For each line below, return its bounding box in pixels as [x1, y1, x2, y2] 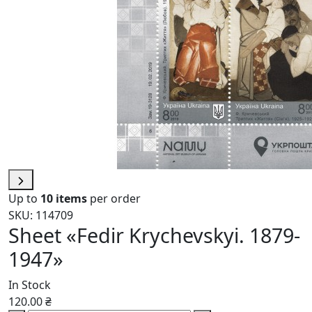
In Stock [8, 277, 51, 293]
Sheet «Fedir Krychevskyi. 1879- [8, 221, 300, 249]
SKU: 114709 [8, 208, 73, 224]
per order [87, 191, 141, 207]
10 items [40, 191, 87, 207]
